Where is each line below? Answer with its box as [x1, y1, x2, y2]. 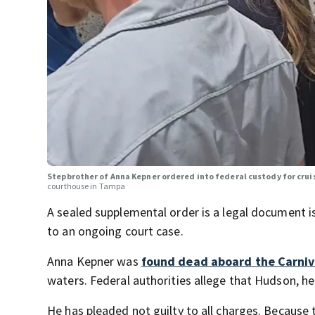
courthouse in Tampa [47, 180, 127, 191]
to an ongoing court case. [47, 222, 184, 239]
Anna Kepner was [47, 252, 141, 269]
